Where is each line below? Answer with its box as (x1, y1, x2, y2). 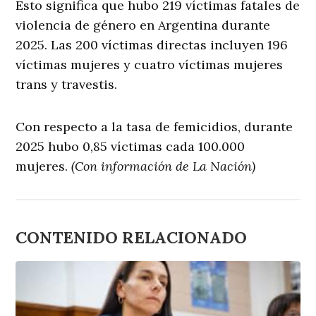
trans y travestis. (16, 76, 118, 93)
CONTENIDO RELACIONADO (16, 226, 248, 248)
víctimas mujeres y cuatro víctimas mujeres (16, 56, 284, 73)
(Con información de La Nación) (71, 158, 256, 175)
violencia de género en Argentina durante (16, 17, 271, 34)
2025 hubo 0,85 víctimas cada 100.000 (16, 138, 245, 155)
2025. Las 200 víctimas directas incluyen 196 (16, 37, 288, 54)
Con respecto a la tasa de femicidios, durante (16, 119, 293, 135)
